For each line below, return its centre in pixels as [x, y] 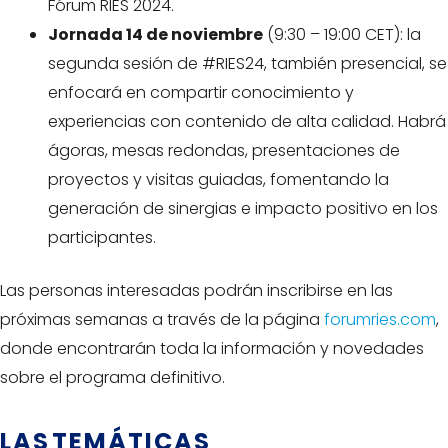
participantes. [104, 237]
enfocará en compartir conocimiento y [201, 92]
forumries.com [380, 319]
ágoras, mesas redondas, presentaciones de [224, 150]
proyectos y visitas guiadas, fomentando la [218, 179]
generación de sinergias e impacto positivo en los [243, 208]
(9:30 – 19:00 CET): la [342, 34]
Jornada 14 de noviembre [155, 34]
